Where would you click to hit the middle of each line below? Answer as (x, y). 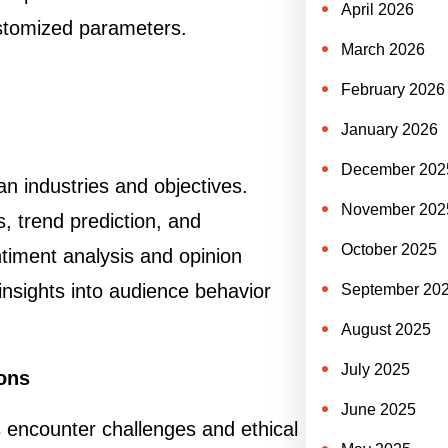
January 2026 (389, 129)
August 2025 (385, 329)
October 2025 (388, 249)
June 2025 (378, 409)
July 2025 (375, 369)
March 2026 (382, 49)
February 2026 (392, 89)
